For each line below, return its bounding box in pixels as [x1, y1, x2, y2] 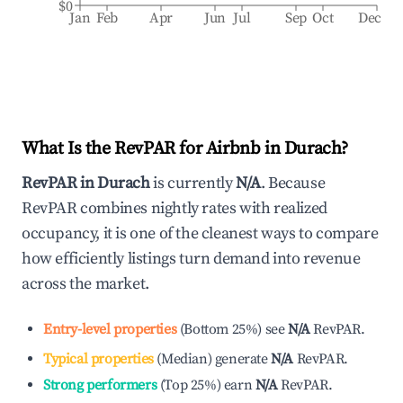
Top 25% [164, 376, 217, 394]
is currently [149, 173, 237, 193]
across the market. [22, 273, 149, 294]
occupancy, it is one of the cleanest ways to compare [22, 223, 379, 244]
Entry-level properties [43, 320, 177, 338]
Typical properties [43, 350, 154, 368]
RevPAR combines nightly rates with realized [22, 198, 327, 219]
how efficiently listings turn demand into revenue [22, 248, 361, 269]
